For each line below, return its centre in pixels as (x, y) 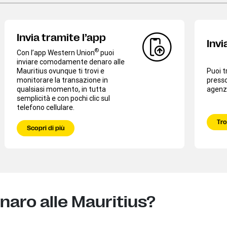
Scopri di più (46, 128)
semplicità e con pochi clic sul (63, 98)
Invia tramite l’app (61, 37)
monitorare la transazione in (62, 80)
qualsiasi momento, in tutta (61, 89)
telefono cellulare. (46, 107)
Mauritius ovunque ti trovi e (61, 71)
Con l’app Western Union (56, 52)
